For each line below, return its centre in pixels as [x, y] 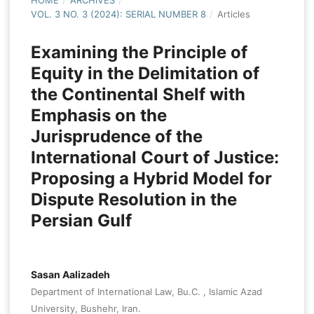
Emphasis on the [98, 116]
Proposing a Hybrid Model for [151, 179]
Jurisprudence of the [116, 137]
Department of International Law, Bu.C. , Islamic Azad [146, 292]
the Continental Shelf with [138, 95]
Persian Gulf [81, 221]
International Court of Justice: [155, 158]
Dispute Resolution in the [134, 200]
